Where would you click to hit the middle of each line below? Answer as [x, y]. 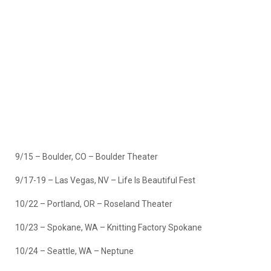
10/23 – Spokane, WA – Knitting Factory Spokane [109, 227]
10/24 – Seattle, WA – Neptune [74, 251]
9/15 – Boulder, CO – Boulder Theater [87, 156]
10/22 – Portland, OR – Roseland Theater [94, 204]
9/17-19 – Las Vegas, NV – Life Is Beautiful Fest [105, 180]
